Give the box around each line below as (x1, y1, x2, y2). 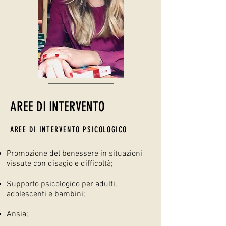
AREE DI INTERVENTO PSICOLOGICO (10, 125, 127, 134)
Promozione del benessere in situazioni (7, 149, 142, 159)
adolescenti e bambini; (7, 189, 85, 199)
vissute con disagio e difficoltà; (7, 159, 113, 169)
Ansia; (7, 209, 28, 219)
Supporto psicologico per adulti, (7, 179, 117, 189)
